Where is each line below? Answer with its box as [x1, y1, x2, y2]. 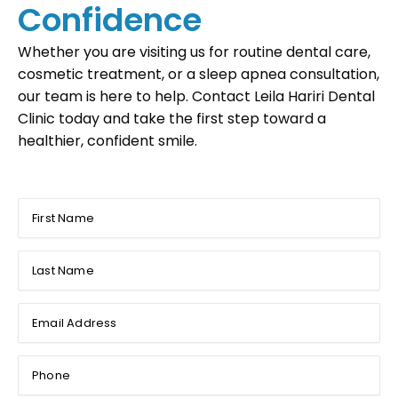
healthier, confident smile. [18, 131, 197, 152]
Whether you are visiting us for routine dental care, [18, 42, 370, 63]
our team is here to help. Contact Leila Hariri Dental [18, 86, 375, 107]
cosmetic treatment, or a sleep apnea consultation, [18, 64, 379, 85]
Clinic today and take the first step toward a [18, 108, 326, 130]
